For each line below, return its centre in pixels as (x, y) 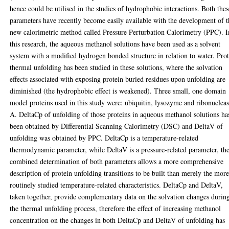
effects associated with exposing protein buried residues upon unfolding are (118, 79)
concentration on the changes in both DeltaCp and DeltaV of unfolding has (118, 220)
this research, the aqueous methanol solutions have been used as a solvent (115, 44)
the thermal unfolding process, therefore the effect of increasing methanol (116, 208)
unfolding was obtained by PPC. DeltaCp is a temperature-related (104, 138)
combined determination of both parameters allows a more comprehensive (117, 161)
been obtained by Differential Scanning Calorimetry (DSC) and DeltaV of (117, 126)
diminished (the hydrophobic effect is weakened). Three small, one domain (118, 91)
